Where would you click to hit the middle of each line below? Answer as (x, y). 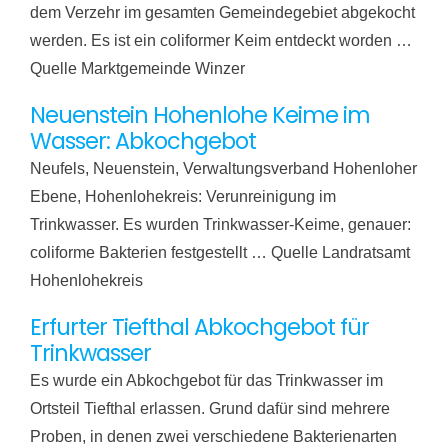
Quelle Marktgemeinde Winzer (137, 68)
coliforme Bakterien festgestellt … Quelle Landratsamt (219, 252)
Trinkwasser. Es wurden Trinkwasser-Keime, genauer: (220, 224)
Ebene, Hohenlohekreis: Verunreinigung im (182, 196)
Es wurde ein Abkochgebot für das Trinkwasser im (206, 380)
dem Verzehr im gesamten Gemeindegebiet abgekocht (222, 12)
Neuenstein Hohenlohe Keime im (199, 115)
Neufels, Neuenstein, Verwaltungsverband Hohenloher (223, 168)
